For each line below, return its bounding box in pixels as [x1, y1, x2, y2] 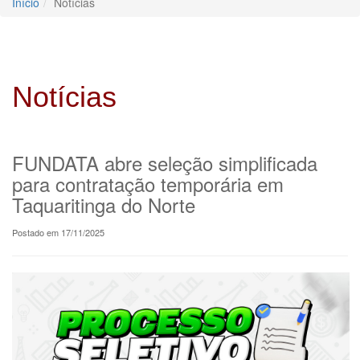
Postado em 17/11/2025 [12, 225, 104, 239]
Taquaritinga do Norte [12, 190, 195, 219]
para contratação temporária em [12, 169, 284, 198]
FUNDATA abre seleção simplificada [12, 148, 317, 177]
